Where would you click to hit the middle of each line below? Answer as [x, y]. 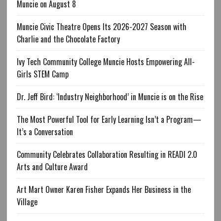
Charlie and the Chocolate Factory [68, 39]
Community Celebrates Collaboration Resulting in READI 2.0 [107, 155]
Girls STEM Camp [42, 74]
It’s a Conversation [45, 132]
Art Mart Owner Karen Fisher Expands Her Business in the [104, 190]
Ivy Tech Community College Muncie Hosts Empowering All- [106, 62]
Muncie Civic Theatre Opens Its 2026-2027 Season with [101, 27]
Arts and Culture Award [52, 167]
